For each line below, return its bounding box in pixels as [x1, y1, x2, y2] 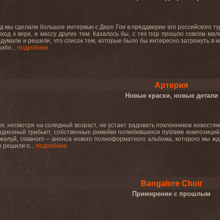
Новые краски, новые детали [125, 92, 218, 99]
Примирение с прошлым [132, 190, 211, 197]
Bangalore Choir [140, 179, 202, 188]
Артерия [155, 81, 188, 89]
